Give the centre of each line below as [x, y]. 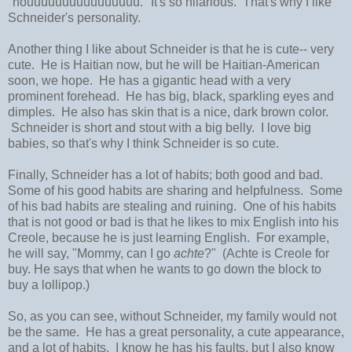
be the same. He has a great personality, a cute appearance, [176, 332]
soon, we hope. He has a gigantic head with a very [149, 80]
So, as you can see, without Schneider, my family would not [172, 316]
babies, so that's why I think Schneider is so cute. [143, 143]
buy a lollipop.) [49, 284]
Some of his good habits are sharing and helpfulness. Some [175, 190]
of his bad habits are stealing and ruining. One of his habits [172, 206]
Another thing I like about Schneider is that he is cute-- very [171, 49]
